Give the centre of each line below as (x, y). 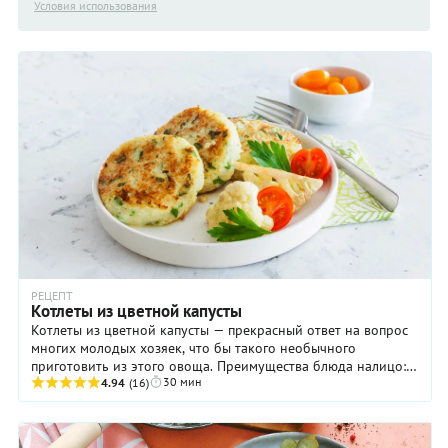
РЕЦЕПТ (52, 296)
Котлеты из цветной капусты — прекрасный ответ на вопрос (219, 330)
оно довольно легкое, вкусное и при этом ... (170, 384)
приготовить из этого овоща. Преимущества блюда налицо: (218, 366)
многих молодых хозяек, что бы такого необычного (193, 348)
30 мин (182, 382)
